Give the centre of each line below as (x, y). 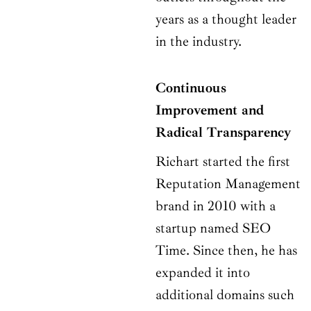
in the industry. (199, 42)
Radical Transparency (223, 133)
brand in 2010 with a (216, 206)
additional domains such (225, 295)
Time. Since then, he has (226, 251)
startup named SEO (213, 228)
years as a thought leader (226, 19)
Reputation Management (228, 184)
